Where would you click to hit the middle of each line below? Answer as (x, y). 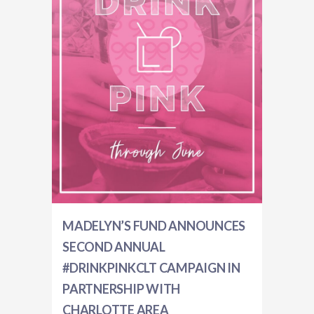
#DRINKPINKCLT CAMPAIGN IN (151, 268)
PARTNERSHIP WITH (121, 289)
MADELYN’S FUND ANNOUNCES (154, 226)
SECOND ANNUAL (114, 247)
